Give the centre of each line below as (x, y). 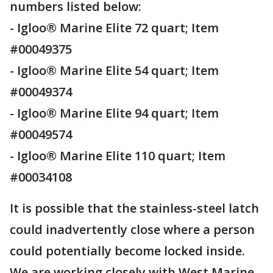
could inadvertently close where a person (132, 229)
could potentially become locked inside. (127, 251)
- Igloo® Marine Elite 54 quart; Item (114, 70)
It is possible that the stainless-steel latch (134, 208)
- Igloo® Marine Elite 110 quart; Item (118, 156)
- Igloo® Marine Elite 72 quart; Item (114, 28)
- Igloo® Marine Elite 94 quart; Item (114, 113)
